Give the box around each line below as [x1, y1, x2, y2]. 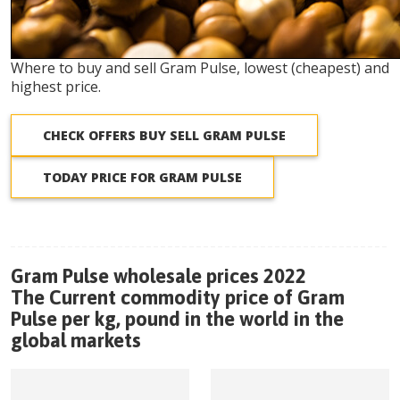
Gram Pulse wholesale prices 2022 [11, 264, 306, 287]
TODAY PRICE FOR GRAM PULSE [43, 169, 242, 186]
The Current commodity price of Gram [11, 286, 345, 309]
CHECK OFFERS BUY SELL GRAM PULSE [43, 127, 286, 144]
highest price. [11, 77, 101, 96]
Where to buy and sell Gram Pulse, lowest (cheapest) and [11, 58, 389, 78]
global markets [11, 329, 141, 352]
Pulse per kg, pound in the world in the [11, 307, 344, 330]
